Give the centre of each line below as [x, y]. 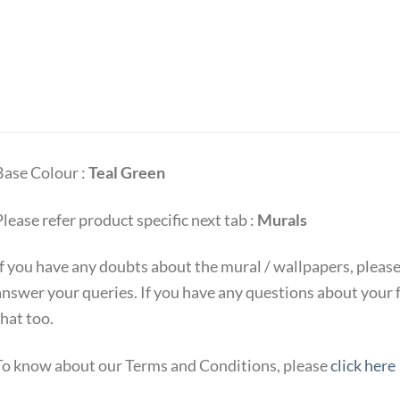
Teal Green [126, 173]
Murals [282, 219]
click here [362, 366]
